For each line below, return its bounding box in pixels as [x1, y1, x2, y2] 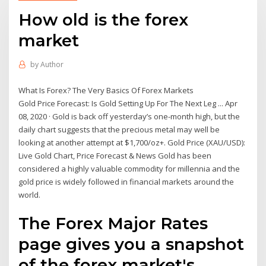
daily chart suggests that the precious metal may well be [18, 123, 220, 135]
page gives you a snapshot [18, 234, 245, 255]
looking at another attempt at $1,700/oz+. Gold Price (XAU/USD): [18, 137, 246, 148]
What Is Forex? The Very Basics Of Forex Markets [18, 84, 194, 96]
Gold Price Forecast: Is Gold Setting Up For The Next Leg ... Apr [18, 97, 238, 109]
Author [40, 59, 64, 70]
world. [18, 189, 41, 200]
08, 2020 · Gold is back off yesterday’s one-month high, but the [18, 110, 240, 122]
